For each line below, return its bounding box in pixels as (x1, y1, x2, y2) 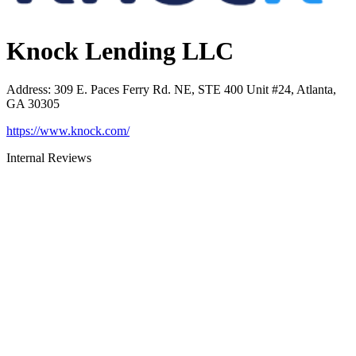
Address (6, 83, 48, 97)
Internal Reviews (6, 151, 91, 165)
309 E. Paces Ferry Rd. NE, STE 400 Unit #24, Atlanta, (54, 83, 336, 97)
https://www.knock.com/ (6, 124, 130, 138)
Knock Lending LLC (6, 36, 234, 65)
